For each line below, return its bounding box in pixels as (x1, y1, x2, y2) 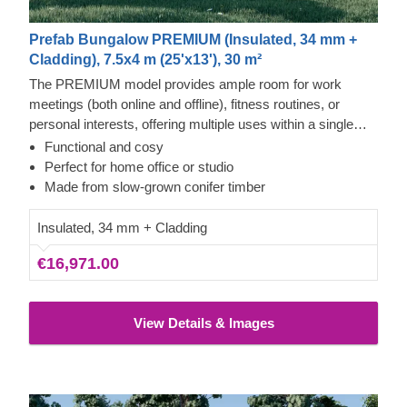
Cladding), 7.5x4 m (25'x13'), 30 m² (29, 51, 262, 67)
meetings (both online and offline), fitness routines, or (29, 95, 340, 112)
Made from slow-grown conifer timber (45, 178, 265, 194)
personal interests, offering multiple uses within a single (29, 115, 353, 132)
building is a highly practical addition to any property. (29, 175, 334, 192)
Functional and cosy (45, 138, 164, 154)
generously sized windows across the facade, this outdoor (29, 155, 372, 172)
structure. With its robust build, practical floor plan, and (29, 135, 348, 152)
